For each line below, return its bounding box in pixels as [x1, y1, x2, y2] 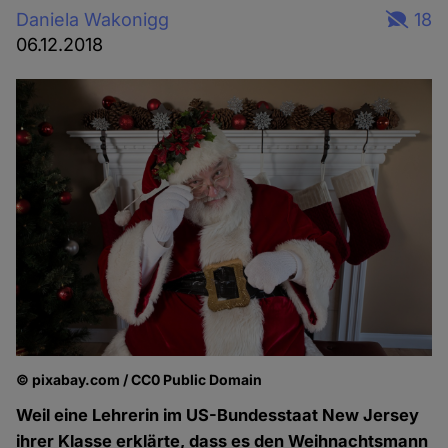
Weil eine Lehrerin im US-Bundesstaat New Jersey [16, 405, 420, 426]
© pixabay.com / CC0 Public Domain [16, 371, 263, 389]
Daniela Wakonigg [16, 8, 170, 30]
